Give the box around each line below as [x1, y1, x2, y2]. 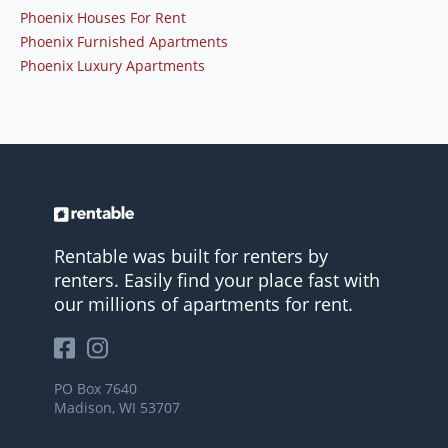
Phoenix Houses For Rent [20, 8, 186, 28]
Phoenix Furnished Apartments [20, 32, 228, 52]
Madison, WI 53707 [54, 398, 180, 418]
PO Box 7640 [54, 379, 137, 399]
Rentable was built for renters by [54, 244, 328, 269]
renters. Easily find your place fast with [54, 268, 380, 293]
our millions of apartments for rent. [54, 292, 353, 317]
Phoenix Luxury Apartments [20, 56, 205, 76]
